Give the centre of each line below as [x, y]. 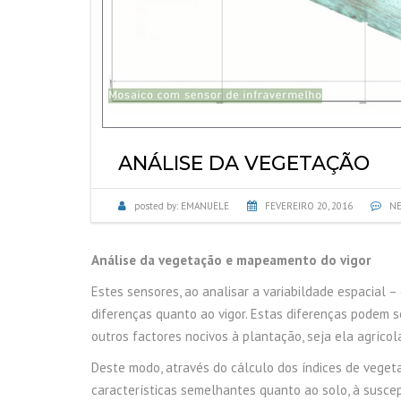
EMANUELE [205, 206]
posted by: [156, 206]
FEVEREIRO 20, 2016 [309, 206]
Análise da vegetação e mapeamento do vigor [231, 260]
